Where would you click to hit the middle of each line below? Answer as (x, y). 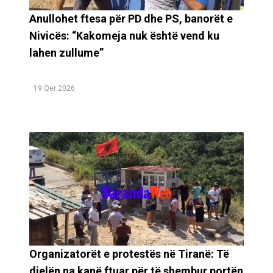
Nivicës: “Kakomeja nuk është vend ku (124, 36)
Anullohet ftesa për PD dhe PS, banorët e (131, 19)
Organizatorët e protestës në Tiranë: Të (129, 253)
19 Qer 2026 (54, 89)
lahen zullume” (66, 53)
